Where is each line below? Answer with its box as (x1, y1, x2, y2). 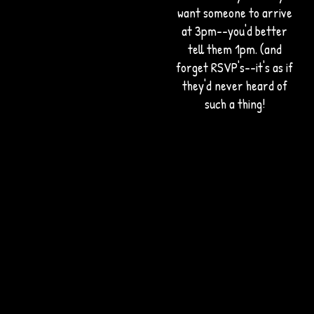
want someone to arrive (177, 4, 292, 22)
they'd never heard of (182, 76, 287, 95)
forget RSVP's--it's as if (176, 58, 293, 76)
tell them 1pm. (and (187, 40, 282, 58)
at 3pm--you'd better (182, 22, 287, 40)
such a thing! (204, 95, 265, 113)
